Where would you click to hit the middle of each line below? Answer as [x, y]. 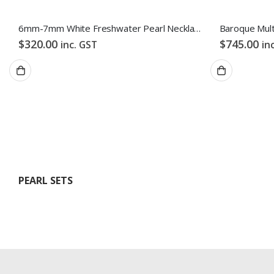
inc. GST [79, 44]
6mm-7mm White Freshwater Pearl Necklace [198, 28]
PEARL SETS [46, 180]
